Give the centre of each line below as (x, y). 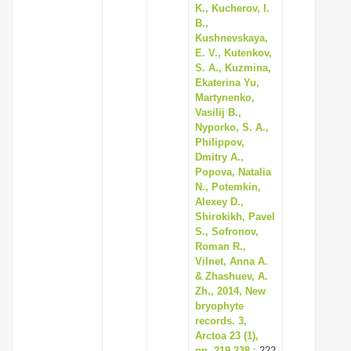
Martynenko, (225, 98)
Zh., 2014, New (230, 291)
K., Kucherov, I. (232, 8)
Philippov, (220, 142)
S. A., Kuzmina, (233, 68)
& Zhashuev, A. (232, 276)
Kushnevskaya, (232, 38)
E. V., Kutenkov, (233, 53)
